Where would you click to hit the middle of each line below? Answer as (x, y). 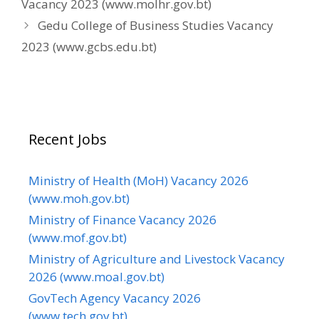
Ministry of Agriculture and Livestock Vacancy (157, 258)
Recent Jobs (68, 139)
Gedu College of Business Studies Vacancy (156, 25)
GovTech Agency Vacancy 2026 (115, 298)
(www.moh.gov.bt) (79, 198)
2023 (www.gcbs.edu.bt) (89, 46)
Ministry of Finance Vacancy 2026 (122, 219)
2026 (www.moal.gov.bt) (96, 276)
